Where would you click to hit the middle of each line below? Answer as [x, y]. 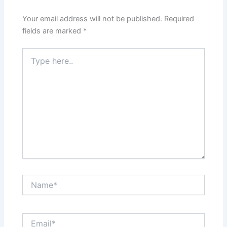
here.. [31, 63]
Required [179, 19]
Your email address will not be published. [92, 19]
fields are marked [53, 31]
